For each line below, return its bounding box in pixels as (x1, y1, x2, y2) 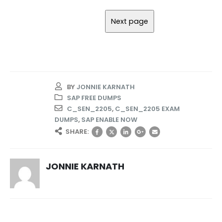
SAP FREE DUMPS (67, 93, 121, 103)
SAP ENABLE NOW (81, 115, 137, 125)
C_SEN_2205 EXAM (115, 104, 180, 114)
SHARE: (65, 127, 89, 137)
